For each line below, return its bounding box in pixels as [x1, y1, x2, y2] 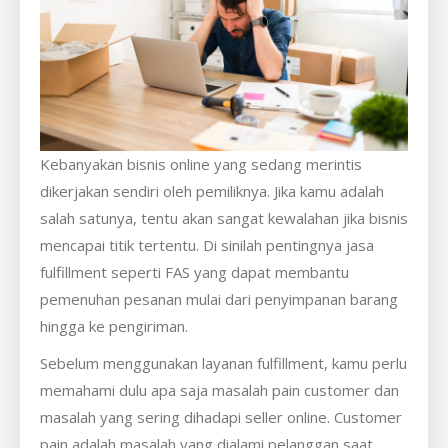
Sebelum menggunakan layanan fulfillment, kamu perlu [40, 353, 407, 374]
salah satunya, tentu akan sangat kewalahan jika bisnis [40, 208, 408, 229]
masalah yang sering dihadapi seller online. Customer [40, 407, 402, 428]
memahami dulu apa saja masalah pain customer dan [40, 380, 399, 401]
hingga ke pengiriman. [40, 316, 192, 337]
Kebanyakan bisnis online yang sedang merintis [40, 154, 362, 175]
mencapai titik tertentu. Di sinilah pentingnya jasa [40, 235, 374, 256]
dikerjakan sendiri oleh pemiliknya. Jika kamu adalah [40, 181, 384, 202]
